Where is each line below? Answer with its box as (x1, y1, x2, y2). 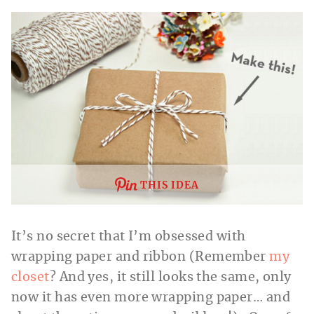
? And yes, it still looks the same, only (49, 271, 292, 285)
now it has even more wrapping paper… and (11, 292, 291, 305)
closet (11, 271, 50, 285)
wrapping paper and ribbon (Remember (11, 251, 270, 264)
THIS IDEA (140, 181, 199, 191)
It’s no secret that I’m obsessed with (11, 231, 246, 244)
